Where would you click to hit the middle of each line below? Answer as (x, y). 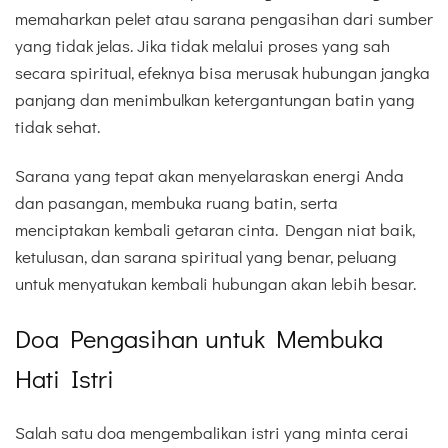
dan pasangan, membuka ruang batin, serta (176, 202)
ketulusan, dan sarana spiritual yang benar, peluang (206, 256)
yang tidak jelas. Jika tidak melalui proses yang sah (202, 46)
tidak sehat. (57, 127)
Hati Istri (64, 377)
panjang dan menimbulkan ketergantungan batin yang (215, 100)
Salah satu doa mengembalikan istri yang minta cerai (212, 433)
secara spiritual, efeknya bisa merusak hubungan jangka (222, 73)
